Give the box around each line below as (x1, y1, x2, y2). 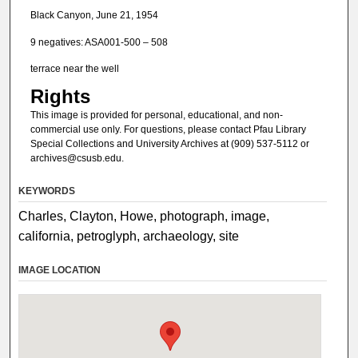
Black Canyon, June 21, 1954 (30, 10, 158, 22)
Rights (30, 86, 90, 108)
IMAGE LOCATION (18, 264, 101, 276)
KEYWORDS (18, 185, 76, 197)
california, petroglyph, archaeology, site (18, 229, 240, 243)
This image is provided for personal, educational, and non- (30, 109, 283, 121)
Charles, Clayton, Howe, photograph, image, (18, 209, 270, 223)
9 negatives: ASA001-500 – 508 (30, 36, 168, 48)
